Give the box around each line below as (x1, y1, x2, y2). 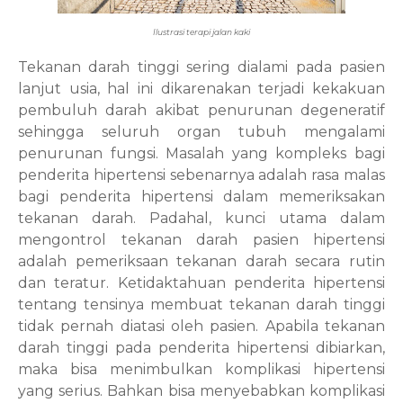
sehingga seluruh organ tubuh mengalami (18, 123, 385, 140)
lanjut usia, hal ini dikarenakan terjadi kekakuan (18, 80, 385, 97)
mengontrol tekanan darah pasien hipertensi (18, 231, 385, 248)
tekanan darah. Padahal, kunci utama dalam (18, 210, 385, 227)
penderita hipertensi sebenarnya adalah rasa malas (18, 166, 385, 184)
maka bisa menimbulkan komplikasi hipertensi (18, 361, 385, 378)
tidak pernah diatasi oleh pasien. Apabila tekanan (18, 318, 385, 335)
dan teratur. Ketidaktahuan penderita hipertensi (18, 274, 385, 291)
